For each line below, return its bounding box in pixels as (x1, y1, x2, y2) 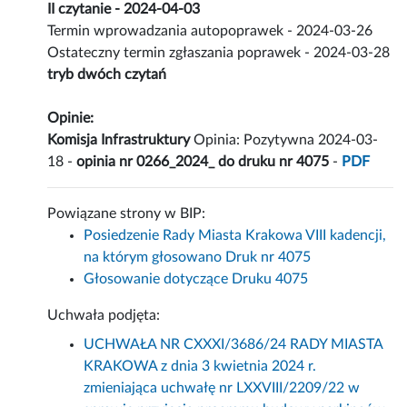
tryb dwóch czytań (47, 67, 167, 83)
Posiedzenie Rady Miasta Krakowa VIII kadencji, (84, 228, 387, 243)
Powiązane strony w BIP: (47, 206, 206, 222)
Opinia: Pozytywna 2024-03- (190, 133, 379, 148)
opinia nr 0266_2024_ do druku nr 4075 (76, 154, 330, 170)
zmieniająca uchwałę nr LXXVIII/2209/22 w (84, 381, 361, 396)
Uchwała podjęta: (47, 308, 161, 323)
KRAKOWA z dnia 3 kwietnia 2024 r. (84, 359, 317, 374)
